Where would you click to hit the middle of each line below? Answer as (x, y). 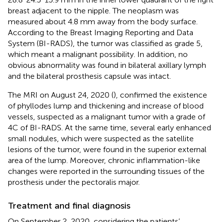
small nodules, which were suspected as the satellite (101, 138)
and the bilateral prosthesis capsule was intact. (89, 76)
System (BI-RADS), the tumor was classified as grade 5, (105, 43)
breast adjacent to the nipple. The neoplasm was (93, 10)
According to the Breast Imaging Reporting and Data (101, 32)
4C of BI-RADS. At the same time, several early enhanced (110, 127)
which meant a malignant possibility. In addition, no (98, 54)
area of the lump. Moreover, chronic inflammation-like (104, 160)
